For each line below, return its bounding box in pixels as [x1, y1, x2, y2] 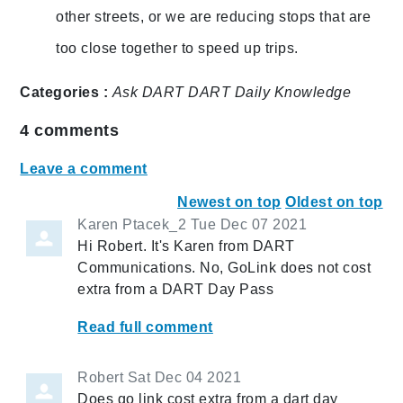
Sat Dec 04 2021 [127, 370, 242, 386]
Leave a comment [20, 161, 148, 177]
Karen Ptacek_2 [77, 217, 187, 233]
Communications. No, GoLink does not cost [77, 260, 372, 276]
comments [34, 121, 120, 140]
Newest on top [177, 194, 282, 210]
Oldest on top [285, 194, 383, 210]
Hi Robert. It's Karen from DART [77, 238, 295, 255]
